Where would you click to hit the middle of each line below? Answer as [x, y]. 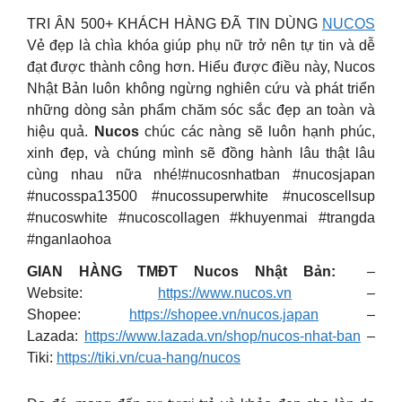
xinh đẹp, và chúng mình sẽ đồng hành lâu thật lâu [201, 153]
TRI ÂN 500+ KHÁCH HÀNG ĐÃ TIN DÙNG [175, 23]
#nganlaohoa [69, 239]
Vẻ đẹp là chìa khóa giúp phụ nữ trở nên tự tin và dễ [201, 45]
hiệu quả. [61, 131]
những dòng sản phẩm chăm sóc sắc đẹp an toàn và [201, 109]
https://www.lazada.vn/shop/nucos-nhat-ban [223, 336]
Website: [92, 293]
